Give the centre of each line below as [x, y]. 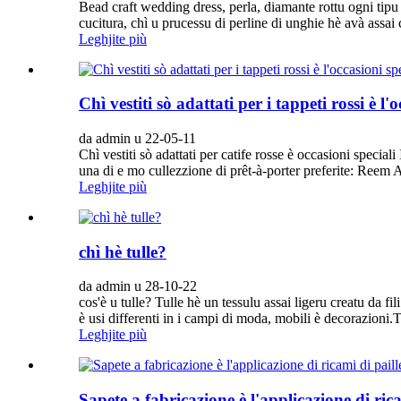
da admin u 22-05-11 [137, 139]
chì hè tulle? [123, 252]
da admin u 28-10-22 [138, 286]
